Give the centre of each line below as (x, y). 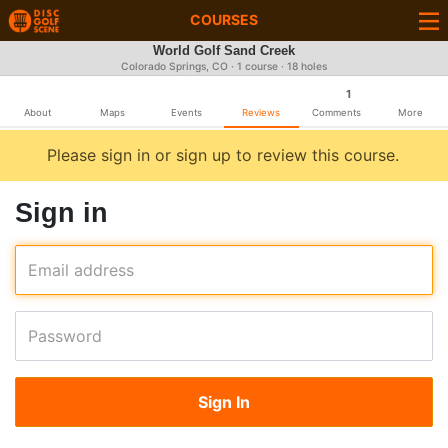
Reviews (261, 112)
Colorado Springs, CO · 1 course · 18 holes (224, 66)
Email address (81, 270)
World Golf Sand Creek (224, 51)
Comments (336, 112)
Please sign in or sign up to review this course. (223, 155)
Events (187, 112)
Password (65, 336)
